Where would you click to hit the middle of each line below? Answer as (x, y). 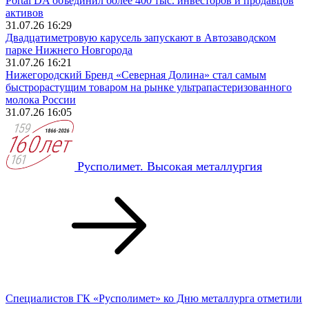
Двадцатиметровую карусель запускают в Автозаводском (141, 37)
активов (24, 12)
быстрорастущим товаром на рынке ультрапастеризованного (149, 87)
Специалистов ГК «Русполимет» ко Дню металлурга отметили (154, 298)
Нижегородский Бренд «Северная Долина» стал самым (136, 74)
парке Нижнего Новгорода (69, 50)
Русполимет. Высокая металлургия (170, 166)
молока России (41, 99)
